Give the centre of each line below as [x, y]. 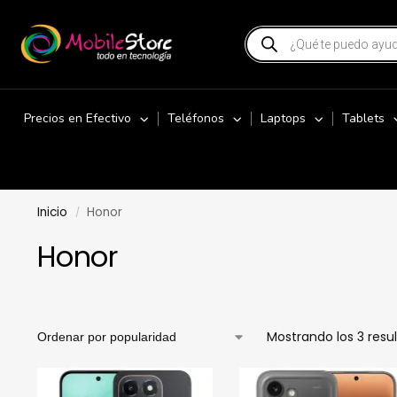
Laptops [283, 118]
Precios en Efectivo [78, 118]
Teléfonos [196, 118]
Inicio [52, 212]
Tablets [363, 118]
